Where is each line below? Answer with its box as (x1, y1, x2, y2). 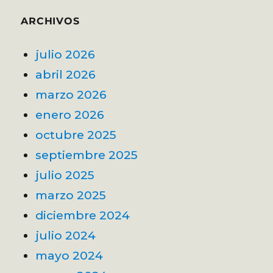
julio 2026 (35, 46, 96, 62)
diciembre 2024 (35, 207, 130, 222)
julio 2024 (35, 227, 96, 243)
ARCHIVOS (21, 15, 80, 27)
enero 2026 (35, 107, 105, 122)
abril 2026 (35, 66, 96, 82)
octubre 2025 (35, 127, 117, 142)
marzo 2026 (35, 87, 107, 102)
